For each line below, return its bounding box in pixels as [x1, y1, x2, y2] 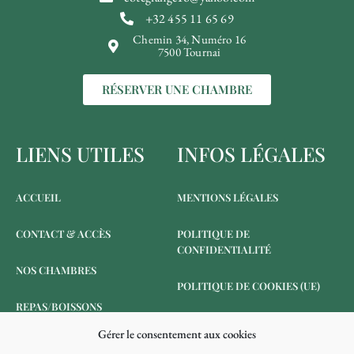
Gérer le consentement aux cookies [98, 326, 256, 341]
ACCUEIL [16, 190, 61, 205]
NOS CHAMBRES [16, 263, 96, 277]
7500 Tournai [157, 44, 221, 60]
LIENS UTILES [16, 141, 145, 168]
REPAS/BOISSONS [16, 299, 102, 314]
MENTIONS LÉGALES [177, 190, 278, 205]
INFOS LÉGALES [177, 141, 326, 168]
